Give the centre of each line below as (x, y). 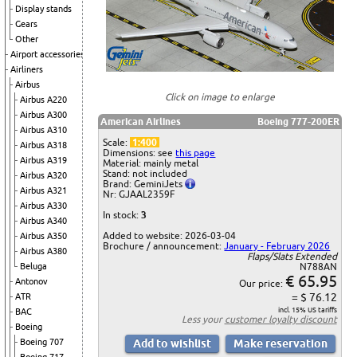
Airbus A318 (43, 145)
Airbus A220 (43, 100)
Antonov (31, 281)
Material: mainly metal (151, 163)
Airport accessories (47, 54)
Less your (203, 320)
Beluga (33, 266)
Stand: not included (145, 174)
